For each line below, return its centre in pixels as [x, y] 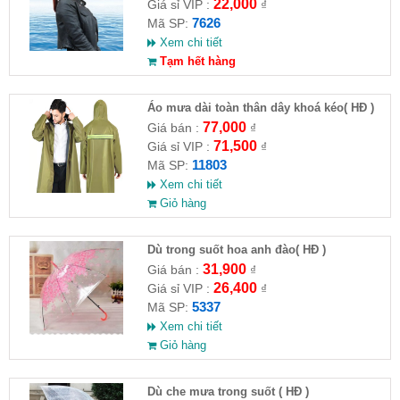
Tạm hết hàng [196, 61]
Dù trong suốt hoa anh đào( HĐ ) [236, 249]
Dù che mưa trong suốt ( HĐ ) [228, 391]
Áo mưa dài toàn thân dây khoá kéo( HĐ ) [260, 107]
